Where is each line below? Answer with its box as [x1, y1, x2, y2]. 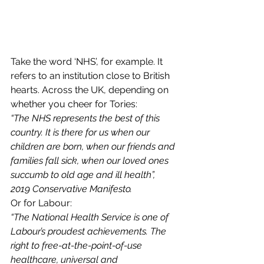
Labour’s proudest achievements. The [11, 225, 169, 237]
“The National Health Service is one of [11, 211, 171, 223]
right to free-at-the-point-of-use [11, 239, 144, 251]
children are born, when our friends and [11, 140, 177, 152]
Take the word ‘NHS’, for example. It [11, 55, 165, 67]
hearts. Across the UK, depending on [11, 84, 171, 95]
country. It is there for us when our [11, 126, 152, 138]
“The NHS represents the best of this [11, 112, 162, 124]
